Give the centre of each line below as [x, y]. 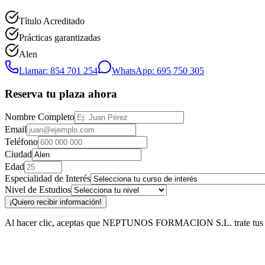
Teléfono [21, 142]
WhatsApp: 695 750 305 [158, 70]
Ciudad [18, 154]
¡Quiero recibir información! [56, 202]
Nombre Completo [40, 117]
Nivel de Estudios [38, 190]
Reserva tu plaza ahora [61, 93]
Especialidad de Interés [48, 179]
